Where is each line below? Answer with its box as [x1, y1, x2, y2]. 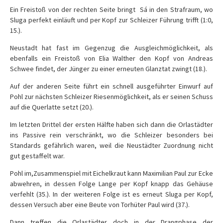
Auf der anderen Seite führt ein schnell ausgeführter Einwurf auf [10, 82, 213, 91]
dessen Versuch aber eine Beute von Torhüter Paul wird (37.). [10, 200, 190, 209]
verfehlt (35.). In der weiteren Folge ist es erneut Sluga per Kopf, [10, 190, 213, 199]
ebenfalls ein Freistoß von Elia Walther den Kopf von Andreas [10, 54, 213, 63]
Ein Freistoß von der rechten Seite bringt [10, 5, 135, 14]
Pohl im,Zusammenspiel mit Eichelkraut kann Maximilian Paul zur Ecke [10, 169, 213, 178]
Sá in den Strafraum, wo [139, 5, 214, 14]
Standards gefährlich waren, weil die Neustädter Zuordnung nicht [10, 141, 213, 150]
